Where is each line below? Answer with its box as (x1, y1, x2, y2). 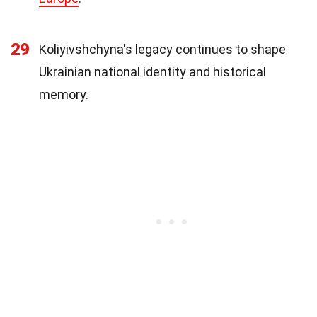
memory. (39, 86, 88, 102)
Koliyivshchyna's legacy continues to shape (39, 41, 286, 57)
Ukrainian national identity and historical (39, 64, 266, 79)
